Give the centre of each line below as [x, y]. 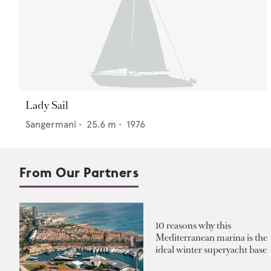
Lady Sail [47, 106]
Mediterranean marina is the [211, 237]
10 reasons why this [193, 225]
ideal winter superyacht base [211, 249]
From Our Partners [79, 173]
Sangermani [51, 125]
